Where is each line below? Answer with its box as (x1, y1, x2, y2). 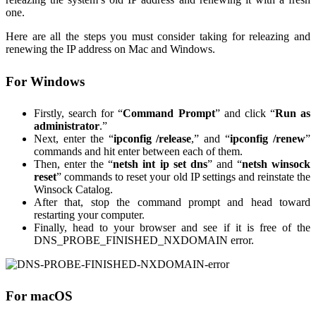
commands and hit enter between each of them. (34, 145, 243, 157)
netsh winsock (241, 157, 311, 170)
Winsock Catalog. (34, 183, 113, 195)
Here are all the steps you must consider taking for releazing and (6, 30, 310, 43)
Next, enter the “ (34, 132, 114, 145)
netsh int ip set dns (113, 157, 207, 170)
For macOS (6, 288, 73, 304)
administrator (34, 119, 99, 132)
